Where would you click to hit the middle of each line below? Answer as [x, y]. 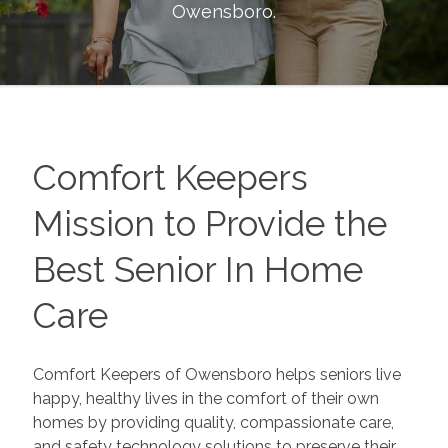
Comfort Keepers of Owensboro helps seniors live [216, 374]
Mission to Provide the [209, 223]
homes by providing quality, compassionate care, [213, 422]
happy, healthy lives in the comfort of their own [205, 398]
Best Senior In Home [197, 269]
